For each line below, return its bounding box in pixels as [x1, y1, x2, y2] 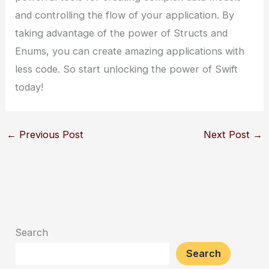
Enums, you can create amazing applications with [15, 45, 245, 58]
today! [15, 81, 44, 94]
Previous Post [16, 128, 83, 141]
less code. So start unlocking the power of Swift [15, 63, 238, 76]
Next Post [204, 128, 253, 141]
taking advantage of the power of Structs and [15, 27, 228, 40]
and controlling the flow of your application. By [15, 9, 235, 22]
